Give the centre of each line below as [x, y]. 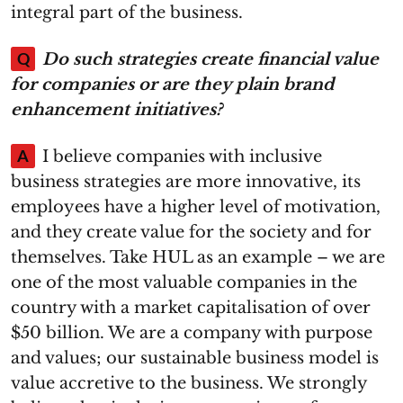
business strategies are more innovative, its [186, 182]
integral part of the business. [127, 13]
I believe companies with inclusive [182, 157]
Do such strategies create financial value [210, 59]
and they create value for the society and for [191, 232]
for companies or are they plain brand [172, 85]
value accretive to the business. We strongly [189, 383]
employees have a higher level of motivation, [196, 207]
